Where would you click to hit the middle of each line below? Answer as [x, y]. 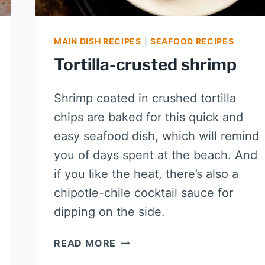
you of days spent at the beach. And [156, 155]
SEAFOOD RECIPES [192, 41]
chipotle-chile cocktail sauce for [143, 193]
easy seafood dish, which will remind [156, 136]
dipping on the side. [109, 212]
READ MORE [85, 243]
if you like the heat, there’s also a [146, 174]
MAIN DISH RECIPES [98, 41]
